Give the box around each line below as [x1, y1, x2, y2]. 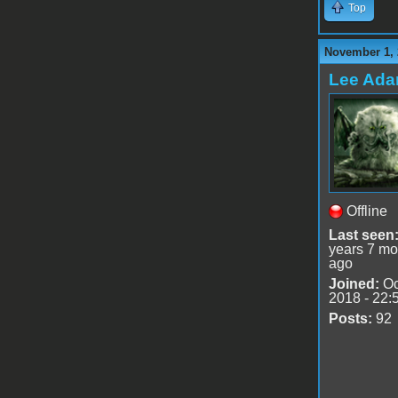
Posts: [328, 310, 372, 326]
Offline [346, 203, 387, 219]
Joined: [328, 275, 379, 291]
